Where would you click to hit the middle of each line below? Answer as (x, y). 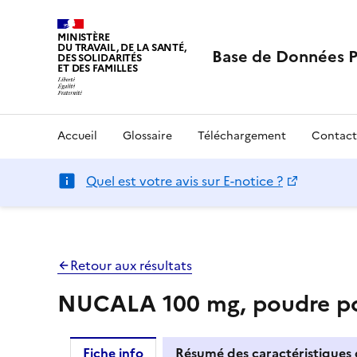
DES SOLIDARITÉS (100, 58)
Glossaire (147, 135)
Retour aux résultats (131, 265)
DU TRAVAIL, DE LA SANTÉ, (122, 47)
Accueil (77, 135)
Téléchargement (242, 135)
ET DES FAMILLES (98, 68)
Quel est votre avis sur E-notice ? (184, 180)
